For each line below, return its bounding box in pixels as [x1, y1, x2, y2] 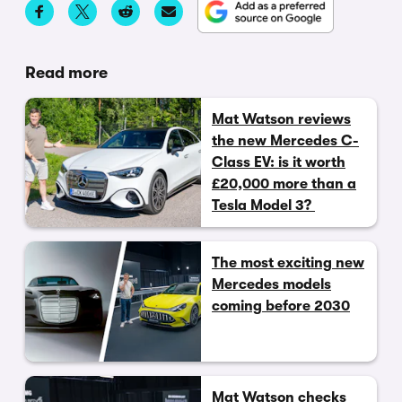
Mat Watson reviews [212, 110, 351, 127]
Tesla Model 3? [212, 197, 315, 214]
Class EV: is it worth [212, 153, 345, 170]
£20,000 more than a [212, 175, 356, 192]
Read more [25, 63, 108, 82]
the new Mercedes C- [212, 132, 359, 149]
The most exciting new [212, 254, 364, 271]
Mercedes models [212, 275, 331, 293]
